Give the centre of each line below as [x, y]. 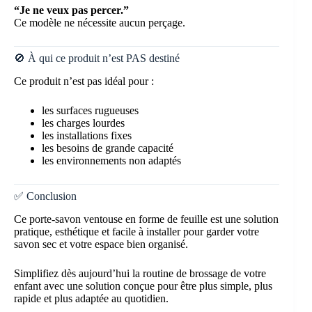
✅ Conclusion [45, 196]
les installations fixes [87, 136]
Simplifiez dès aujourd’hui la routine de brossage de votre [140, 274]
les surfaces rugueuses [90, 111]
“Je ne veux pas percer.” [71, 10]
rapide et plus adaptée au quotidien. [91, 299]
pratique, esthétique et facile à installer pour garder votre [136, 232]
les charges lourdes [83, 123]
